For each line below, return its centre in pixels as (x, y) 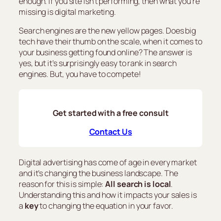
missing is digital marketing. (68, 12)
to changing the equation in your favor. (106, 205)
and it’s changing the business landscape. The (98, 173)
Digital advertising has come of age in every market (108, 162)
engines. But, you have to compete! (80, 74)
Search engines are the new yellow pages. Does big (108, 31)
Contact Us (110, 131)
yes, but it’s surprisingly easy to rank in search (98, 63)
